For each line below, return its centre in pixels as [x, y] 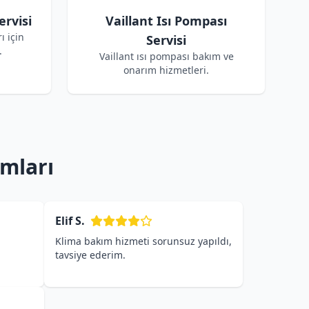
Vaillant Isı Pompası [166, 21]
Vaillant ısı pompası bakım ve [166, 56]
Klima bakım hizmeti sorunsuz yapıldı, [143, 241]
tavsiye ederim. [90, 255]
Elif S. [70, 221]
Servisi [166, 40]
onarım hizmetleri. [166, 70]
